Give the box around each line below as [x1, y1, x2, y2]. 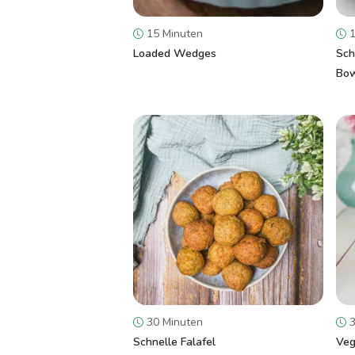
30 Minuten [143, 315, 203, 330]
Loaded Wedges [133, 46, 216, 61]
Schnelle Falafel [133, 334, 216, 349]
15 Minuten [143, 26, 203, 41]
